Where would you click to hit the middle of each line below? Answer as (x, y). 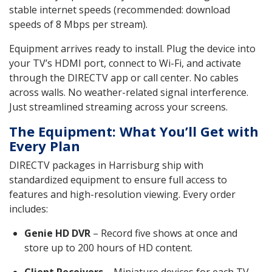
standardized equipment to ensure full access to (118, 179)
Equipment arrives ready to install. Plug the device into (132, 48)
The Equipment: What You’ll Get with (134, 131)
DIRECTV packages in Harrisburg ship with (106, 165)
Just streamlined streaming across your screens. (118, 107)
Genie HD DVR (57, 233)
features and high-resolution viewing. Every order (122, 194)
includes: (29, 209)
